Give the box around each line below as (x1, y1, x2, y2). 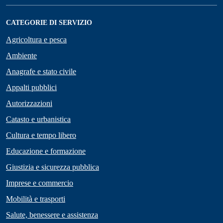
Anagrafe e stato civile (6, 67, 76, 76)
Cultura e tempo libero (6, 131, 76, 140)
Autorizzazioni (6, 99, 52, 108)
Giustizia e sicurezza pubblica (6, 163, 99, 172)
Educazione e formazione (6, 147, 86, 156)
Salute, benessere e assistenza (6, 211, 98, 220)
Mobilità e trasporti (6, 195, 65, 204)
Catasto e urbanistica (6, 115, 71, 124)
